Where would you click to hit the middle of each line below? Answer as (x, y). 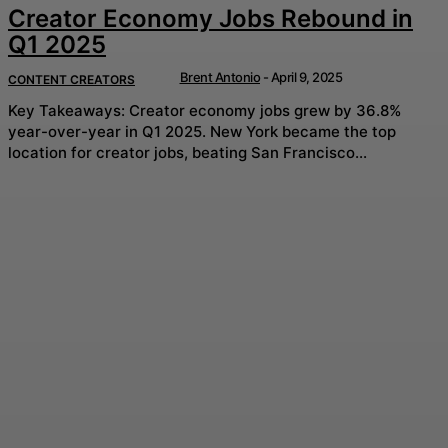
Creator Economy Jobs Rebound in (210, 18)
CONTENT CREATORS (71, 79)
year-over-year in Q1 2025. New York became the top (109, 131)
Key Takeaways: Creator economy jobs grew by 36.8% (68, 110)
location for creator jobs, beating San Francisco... (187, 152)
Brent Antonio (219, 76)
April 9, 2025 (306, 76)
